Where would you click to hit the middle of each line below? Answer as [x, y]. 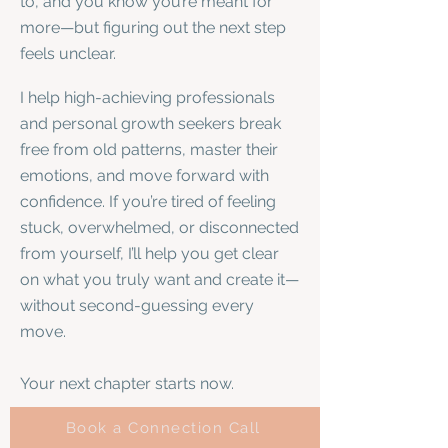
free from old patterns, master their [149, 149]
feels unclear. [68, 53]
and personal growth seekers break [150, 123]
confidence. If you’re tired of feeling [148, 201]
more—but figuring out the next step [153, 27]
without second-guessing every [137, 305]
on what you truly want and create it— [159, 279]
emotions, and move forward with [144, 175]
